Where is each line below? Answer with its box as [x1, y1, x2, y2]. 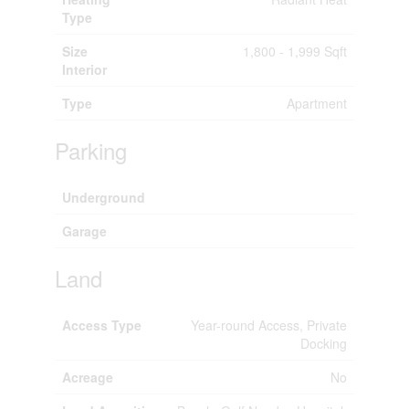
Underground [61, 187, 145, 206]
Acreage [61, 367, 113, 386]
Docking [299, 333, 347, 352]
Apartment [286, 93, 347, 112]
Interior [61, 59, 107, 79]
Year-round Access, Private [190, 315, 347, 334]
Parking [54, 133, 127, 166]
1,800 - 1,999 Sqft [242, 41, 347, 60]
